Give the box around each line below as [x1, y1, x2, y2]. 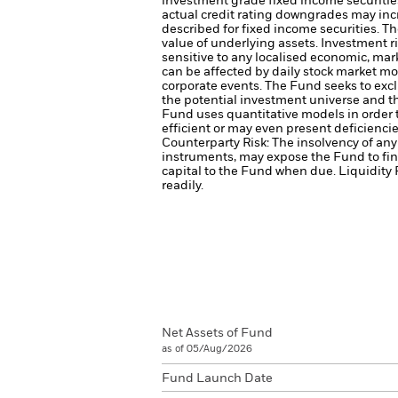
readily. [162, 179, 203, 192]
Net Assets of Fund [162, 327, 273, 339]
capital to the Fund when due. [162, 165, 338, 178]
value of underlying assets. [162, 37, 321, 50]
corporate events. [162, 80, 265, 92]
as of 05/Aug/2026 [162, 344, 252, 354]
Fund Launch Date [162, 372, 273, 385]
